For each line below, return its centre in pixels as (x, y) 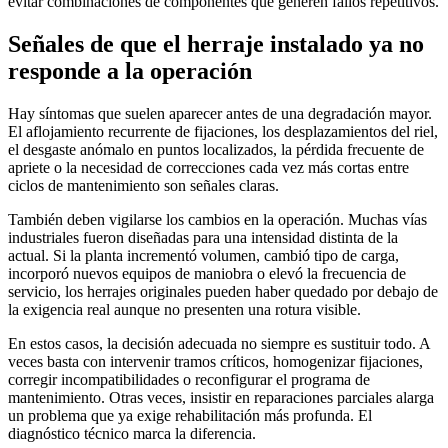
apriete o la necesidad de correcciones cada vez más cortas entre (208, 167)
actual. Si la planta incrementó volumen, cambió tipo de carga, (203, 255)
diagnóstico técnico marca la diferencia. (132, 433)
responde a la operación (130, 70)
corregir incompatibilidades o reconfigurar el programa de (189, 379)
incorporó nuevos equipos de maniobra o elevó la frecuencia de (207, 273)
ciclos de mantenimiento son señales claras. (143, 185)
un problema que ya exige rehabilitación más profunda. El (190, 415)
